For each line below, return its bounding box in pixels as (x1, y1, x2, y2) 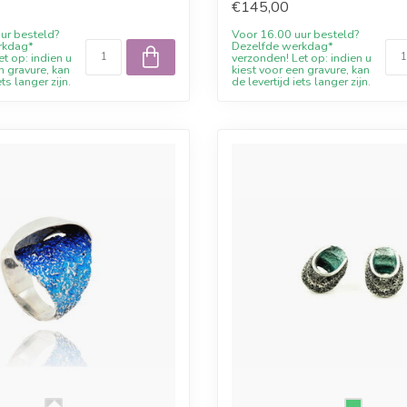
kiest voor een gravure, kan (232, 61, 370, 77)
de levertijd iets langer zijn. (232, 73, 371, 89)
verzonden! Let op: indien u (232, 49, 372, 65)
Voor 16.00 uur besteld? (232, 25, 359, 42)
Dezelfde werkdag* (232, 37, 333, 54)
